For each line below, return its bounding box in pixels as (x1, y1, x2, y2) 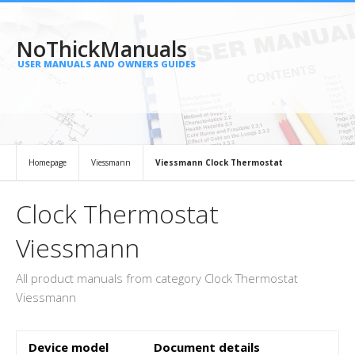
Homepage (29, 157, 67, 168)
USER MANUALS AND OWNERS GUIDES (17, 58, 196, 70)
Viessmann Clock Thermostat (155, 157, 283, 168)
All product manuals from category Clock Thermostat (16, 270, 298, 286)
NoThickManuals (16, 34, 187, 63)
